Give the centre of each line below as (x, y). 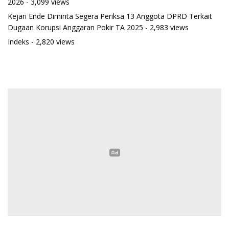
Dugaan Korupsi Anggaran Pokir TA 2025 (75, 27)
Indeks (18, 41)
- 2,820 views (52, 41)
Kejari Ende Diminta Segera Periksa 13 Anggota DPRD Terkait (110, 16)
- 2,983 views (166, 27)
